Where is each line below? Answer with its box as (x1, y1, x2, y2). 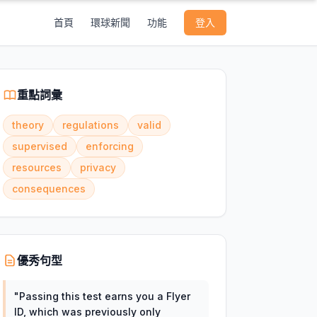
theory (11, 119, 44, 131)
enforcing (85, 140, 134, 152)
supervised (11, 140, 67, 152)
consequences (11, 183, 86, 195)
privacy (79, 161, 116, 173)
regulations (62, 119, 119, 131)
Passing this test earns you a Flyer (18, 290, 190, 302)
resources (11, 161, 62, 173)
